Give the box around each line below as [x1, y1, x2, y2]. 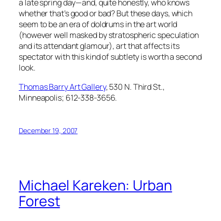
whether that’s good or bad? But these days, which [19, 8, 193, 19]
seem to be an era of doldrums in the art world [19, 19, 178, 30]
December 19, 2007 [19, 125, 78, 135]
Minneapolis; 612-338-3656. [19, 92, 117, 103]
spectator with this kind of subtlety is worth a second [19, 51, 202, 63]
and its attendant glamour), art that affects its [19, 40, 180, 52]
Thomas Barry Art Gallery [19, 81, 106, 92]
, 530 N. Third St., [106, 81, 165, 92]
